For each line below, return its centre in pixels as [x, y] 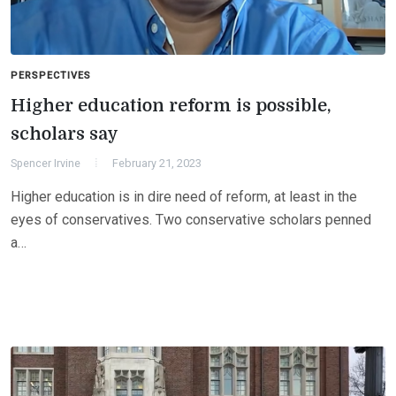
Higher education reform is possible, [171, 105]
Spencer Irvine [46, 163]
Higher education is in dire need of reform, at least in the [184, 196]
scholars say [65, 133]
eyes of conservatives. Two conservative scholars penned [191, 219]
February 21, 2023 [157, 163]
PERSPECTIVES [51, 75]
